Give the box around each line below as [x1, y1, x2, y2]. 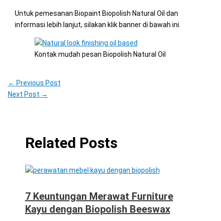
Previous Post [14, 78, 61, 87]
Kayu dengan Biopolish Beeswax [25, 203, 170, 215]
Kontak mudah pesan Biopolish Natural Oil [34, 50, 166, 58]
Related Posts [25, 134, 117, 151]
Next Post [7, 90, 41, 98]
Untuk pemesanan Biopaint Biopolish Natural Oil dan [14, 9, 178, 17]
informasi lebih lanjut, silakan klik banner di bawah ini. [14, 20, 181, 29]
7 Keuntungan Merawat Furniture [25, 190, 173, 202]
